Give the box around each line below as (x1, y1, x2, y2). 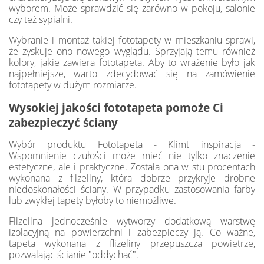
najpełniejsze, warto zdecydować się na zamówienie (9, 67, 255, 81)
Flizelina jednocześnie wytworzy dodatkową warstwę (9, 214, 255, 228)
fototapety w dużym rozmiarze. (9, 78, 137, 92)
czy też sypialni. (9, 13, 72, 27)
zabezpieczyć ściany (9, 115, 118, 130)
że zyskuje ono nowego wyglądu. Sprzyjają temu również (9, 45, 255, 58)
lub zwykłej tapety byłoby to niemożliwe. (9, 194, 176, 207)
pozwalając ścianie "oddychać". (9, 248, 138, 262)
